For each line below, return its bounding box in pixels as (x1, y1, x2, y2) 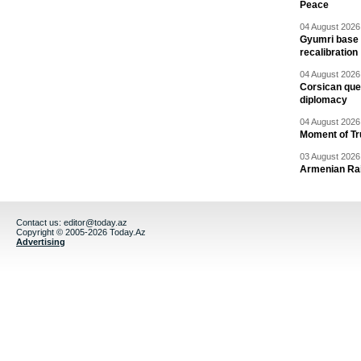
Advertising (16, 237, 65, 247)
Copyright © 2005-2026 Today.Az (16, 227, 146, 237)
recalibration (300, 47, 358, 58)
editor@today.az (64, 218, 127, 227)
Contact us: (16, 218, 64, 227)
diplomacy (300, 94, 347, 106)
